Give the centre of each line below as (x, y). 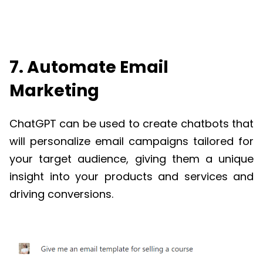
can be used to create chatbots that (155, 123)
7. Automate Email (89, 67)
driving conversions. (61, 194)
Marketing (54, 90)
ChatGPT (33, 123)
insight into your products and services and (131, 176)
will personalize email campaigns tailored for (131, 141)
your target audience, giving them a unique (131, 159)
